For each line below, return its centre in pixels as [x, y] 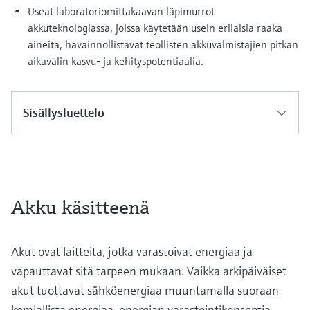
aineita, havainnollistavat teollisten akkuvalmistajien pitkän [163, 44]
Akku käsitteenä [80, 207]
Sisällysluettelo [64, 112]
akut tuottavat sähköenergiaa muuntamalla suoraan [145, 290]
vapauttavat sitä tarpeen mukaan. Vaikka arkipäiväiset [149, 271]
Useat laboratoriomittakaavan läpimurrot [121, 11]
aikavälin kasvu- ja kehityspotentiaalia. [116, 61]
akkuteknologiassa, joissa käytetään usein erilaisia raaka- [157, 28]
